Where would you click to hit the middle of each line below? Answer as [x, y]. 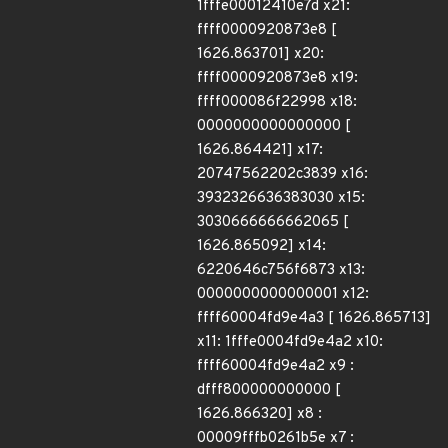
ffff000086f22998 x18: [277, 102]
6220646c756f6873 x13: [281, 270]
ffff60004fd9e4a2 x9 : [275, 366]
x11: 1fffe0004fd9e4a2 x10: [290, 342]
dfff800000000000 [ [269, 390]
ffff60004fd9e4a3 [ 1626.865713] [314, 318]
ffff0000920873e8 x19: [277, 78]
